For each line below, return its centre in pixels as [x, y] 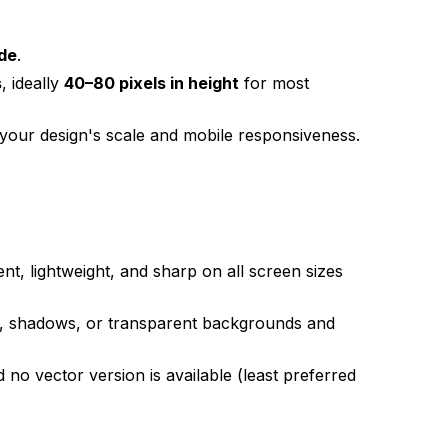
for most [274, 83]
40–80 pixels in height [152, 83]
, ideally [33, 83]
